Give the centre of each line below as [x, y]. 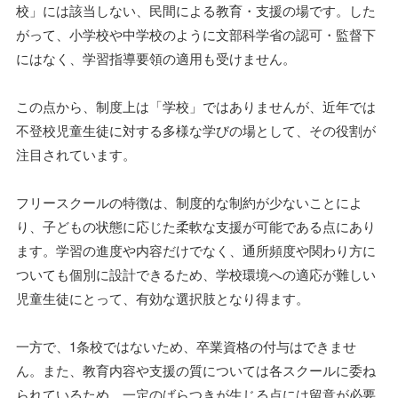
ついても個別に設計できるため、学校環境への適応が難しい [196, 274]
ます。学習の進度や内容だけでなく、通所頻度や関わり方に [196, 250]
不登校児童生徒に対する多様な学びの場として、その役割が [196, 130]
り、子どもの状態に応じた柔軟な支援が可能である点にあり [196, 226]
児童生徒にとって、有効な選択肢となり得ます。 [163, 298]
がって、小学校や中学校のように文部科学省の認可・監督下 [196, 34]
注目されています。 [76, 154]
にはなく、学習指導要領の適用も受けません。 [156, 58]
